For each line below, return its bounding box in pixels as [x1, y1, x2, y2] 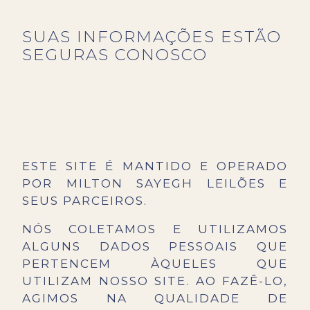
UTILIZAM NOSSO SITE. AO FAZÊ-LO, [22, 274, 288, 289]
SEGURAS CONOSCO [22, 45, 208, 65]
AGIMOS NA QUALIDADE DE [22, 291, 288, 306]
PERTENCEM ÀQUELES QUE [22, 257, 288, 271]
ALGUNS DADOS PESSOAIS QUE [22, 239, 288, 254]
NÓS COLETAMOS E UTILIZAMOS [22, 222, 288, 237]
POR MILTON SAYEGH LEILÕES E [22, 176, 288, 191]
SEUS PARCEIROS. [22, 194, 147, 208]
